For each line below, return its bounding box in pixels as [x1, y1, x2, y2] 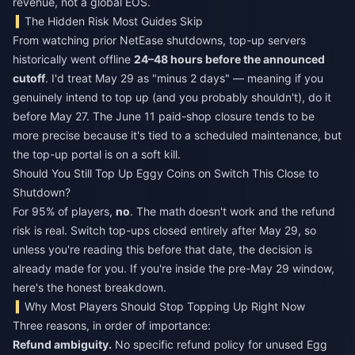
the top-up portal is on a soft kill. [13, 147, 181, 161]
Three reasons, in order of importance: [13, 319, 211, 332]
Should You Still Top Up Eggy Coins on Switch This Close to [13, 166, 319, 180]
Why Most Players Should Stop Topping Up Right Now [25, 300, 306, 313]
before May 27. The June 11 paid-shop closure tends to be [13, 109, 315, 123]
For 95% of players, [13, 204, 116, 218]
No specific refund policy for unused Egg [112, 338, 327, 351]
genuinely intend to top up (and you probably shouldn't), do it [13, 90, 331, 104]
